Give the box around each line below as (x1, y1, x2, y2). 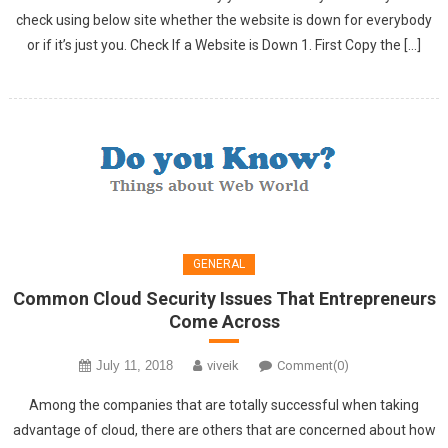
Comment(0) (277, 358, 349, 374)
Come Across (168, 311, 280, 333)
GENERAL (193, 257, 245, 272)
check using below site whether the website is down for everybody (16, 12, 432, 29)
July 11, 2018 (96, 358, 173, 374)
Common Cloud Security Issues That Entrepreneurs (12, 288, 436, 310)
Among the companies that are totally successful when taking (29, 397, 419, 414)
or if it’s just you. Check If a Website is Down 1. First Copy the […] (27, 37, 421, 54)
